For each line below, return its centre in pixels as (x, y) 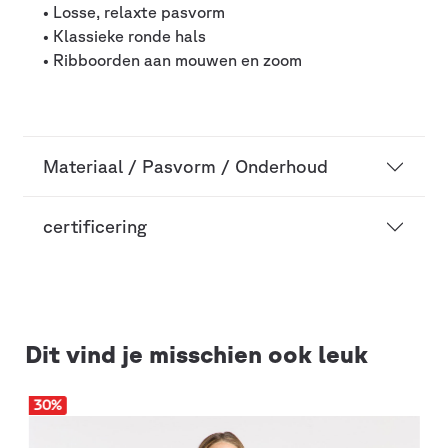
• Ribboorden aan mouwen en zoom (172, 60)
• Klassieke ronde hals (124, 36)
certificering (95, 226)
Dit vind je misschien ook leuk (197, 354)
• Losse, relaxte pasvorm (134, 12)
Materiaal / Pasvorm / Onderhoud (185, 166)
